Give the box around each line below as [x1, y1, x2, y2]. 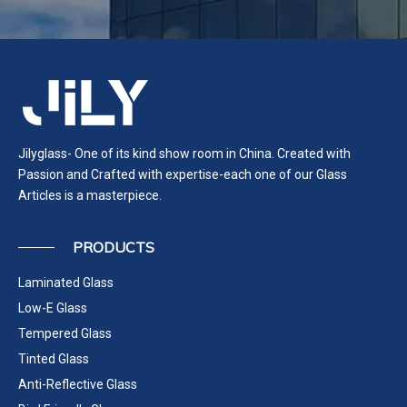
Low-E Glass [18, 300, 87, 315]
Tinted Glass [18, 351, 89, 366]
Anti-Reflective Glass [18, 376, 137, 392]
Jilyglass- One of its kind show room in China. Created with [18, 145, 351, 161]
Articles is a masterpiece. [18, 187, 162, 203]
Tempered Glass [18, 325, 112, 341]
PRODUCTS [73, 237, 154, 256]
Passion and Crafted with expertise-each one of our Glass [18, 166, 347, 182]
